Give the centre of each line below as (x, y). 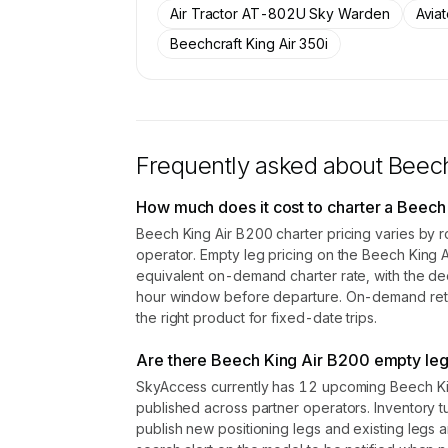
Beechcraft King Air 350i (249, 43)
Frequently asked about (262, 165)
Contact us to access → (345, 17)
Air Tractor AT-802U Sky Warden (280, 13)
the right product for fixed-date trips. (256, 317)
